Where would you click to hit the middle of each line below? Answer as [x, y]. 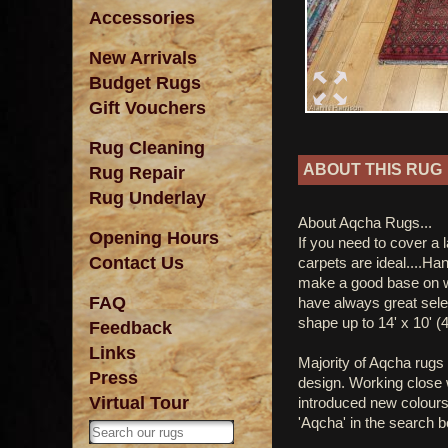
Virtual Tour [139, 403]
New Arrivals [143, 58]
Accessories [142, 18]
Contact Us [136, 263]
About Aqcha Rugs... [365, 222]
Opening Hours [154, 238]
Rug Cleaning [147, 148]
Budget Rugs [145, 83]
